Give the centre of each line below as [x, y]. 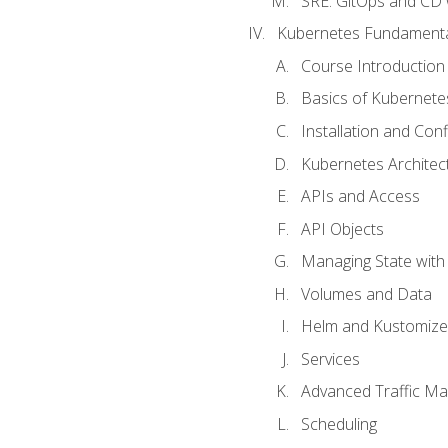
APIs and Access [360, 196]
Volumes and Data [366, 293]
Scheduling [338, 424]
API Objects [342, 228]
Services [330, 358]
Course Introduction [372, 65]
